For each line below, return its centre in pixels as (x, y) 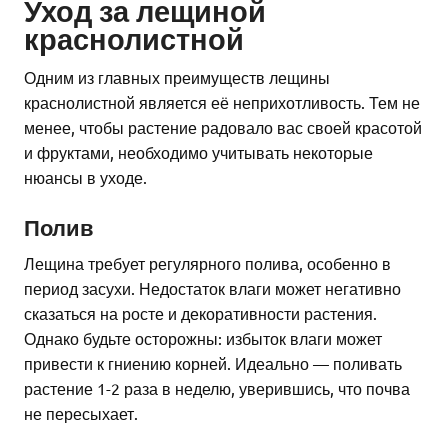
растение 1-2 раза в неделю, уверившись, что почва (217, 387)
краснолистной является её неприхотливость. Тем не (222, 102)
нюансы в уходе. (85, 177)
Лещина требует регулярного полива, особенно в (207, 262)
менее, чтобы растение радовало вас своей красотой (223, 127)
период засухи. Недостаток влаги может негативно (212, 287)
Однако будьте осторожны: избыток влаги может (203, 337)
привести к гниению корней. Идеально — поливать (213, 362)
